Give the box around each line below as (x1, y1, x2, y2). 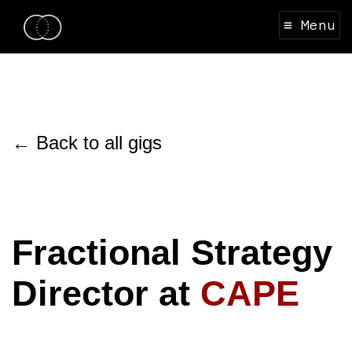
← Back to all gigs (12, 132, 162, 154)
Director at (12, 273, 200, 314)
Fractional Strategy (12, 233, 332, 273)
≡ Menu (284, 16, 335, 35)
